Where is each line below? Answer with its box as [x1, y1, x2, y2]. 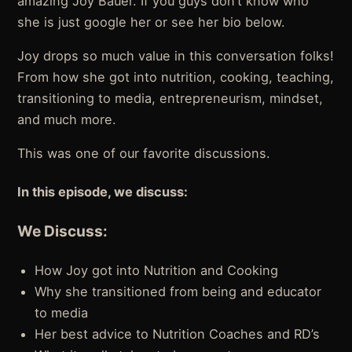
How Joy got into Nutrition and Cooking [35, 262, 279, 278]
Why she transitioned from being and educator [35, 283, 322, 299]
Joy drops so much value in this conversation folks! [17, 48, 335, 64]
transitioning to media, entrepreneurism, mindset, [17, 90, 324, 107]
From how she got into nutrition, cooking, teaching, [17, 69, 335, 86]
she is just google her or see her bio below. [17, 14, 286, 31]
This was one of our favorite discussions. [17, 145, 271, 162]
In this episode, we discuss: [17, 183, 189, 200]
